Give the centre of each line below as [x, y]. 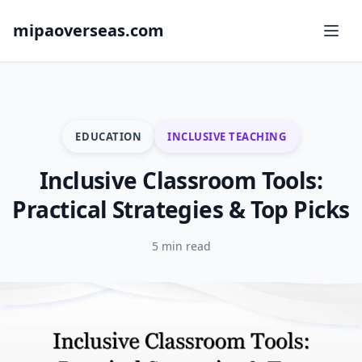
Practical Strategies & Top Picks [181, 209]
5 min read [181, 246]
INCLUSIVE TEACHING [227, 136]
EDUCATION [109, 136]
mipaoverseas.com [88, 30]
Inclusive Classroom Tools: [181, 180]
